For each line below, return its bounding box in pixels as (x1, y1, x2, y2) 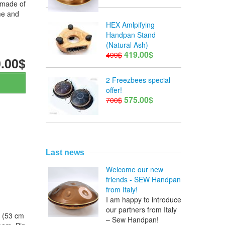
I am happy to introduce (106, 194, 181, 205)
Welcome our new (106, 164, 163, 175)
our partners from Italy (106, 204, 177, 215)
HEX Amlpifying (106, 20, 155, 30)
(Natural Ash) (106, 40, 148, 50)
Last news (46, 148, 84, 157)
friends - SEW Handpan (106, 174, 181, 185)
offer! (106, 85, 122, 95)
